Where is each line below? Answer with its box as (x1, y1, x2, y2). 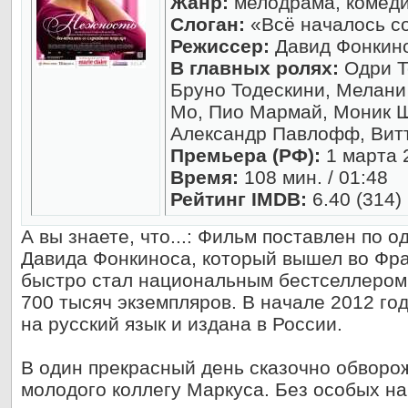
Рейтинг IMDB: (170, 189, 307, 209)
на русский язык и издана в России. (21, 313, 342, 334)
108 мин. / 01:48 (239, 167, 388, 188)
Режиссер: (170, 36, 270, 56)
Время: (170, 167, 239, 188)
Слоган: (170, 14, 245, 35)
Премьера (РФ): (170, 145, 321, 166)
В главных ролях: (170, 57, 339, 78)
